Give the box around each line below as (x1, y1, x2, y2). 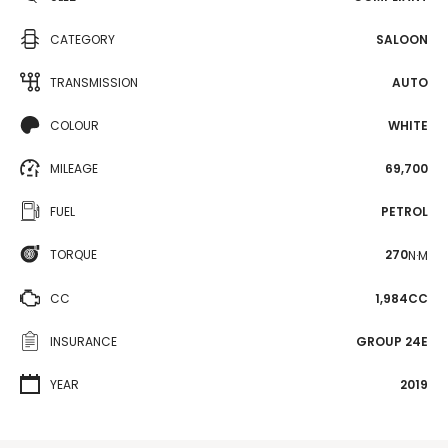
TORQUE (50, 246, 97, 263)
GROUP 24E (356, 332, 428, 350)
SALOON (376, 31, 428, 48)
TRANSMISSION (50, 74, 138, 91)
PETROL (381, 203, 428, 220)
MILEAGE (50, 160, 98, 177)
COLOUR (50, 117, 99, 134)
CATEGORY (50, 31, 115, 48)
